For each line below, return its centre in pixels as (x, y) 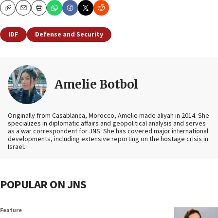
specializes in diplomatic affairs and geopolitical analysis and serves (107, 124)
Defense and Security (69, 35)
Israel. (17, 147)
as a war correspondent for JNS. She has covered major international (108, 132)
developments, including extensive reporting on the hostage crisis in (108, 139)
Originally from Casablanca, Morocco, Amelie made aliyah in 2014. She (109, 116)
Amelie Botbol (96, 85)
